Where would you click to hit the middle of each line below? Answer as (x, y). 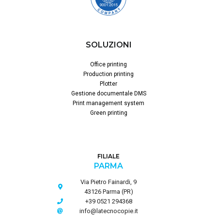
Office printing (108, 64)
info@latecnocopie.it (108, 211)
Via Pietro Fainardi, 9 (108, 182)
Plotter (108, 84)
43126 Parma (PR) (108, 191)
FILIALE (108, 156)
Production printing (108, 74)
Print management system (108, 103)
